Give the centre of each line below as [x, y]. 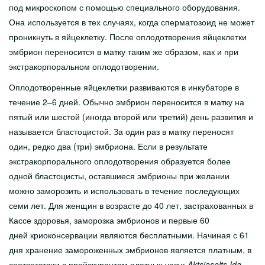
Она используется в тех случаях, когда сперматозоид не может [132, 22]
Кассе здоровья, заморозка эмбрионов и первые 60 [109, 220]
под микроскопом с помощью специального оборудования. [125, 7]
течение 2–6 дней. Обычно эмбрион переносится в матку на [127, 102]
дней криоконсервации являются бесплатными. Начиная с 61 [129, 235]
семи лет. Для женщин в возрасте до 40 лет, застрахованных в [131, 205]
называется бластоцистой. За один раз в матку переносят [121, 131]
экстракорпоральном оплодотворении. [84, 66]
